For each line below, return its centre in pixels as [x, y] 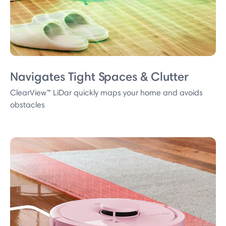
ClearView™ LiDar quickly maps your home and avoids [106, 93]
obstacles [27, 105]
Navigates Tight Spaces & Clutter [99, 76]
